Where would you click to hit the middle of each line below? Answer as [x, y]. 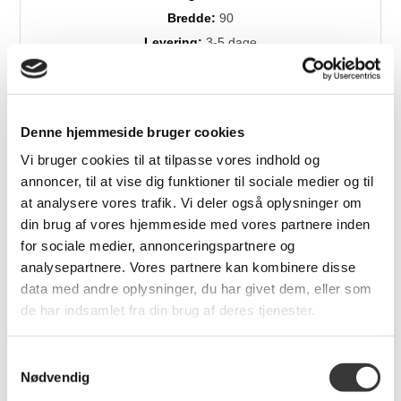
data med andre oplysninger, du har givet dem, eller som [196, 288]
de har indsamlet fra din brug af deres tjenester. [168, 310]
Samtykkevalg [49, 359]
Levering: [175, 42]
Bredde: [193, 17]
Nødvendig [55, 377]
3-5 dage [231, 42]
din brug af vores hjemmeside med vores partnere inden [196, 224]
